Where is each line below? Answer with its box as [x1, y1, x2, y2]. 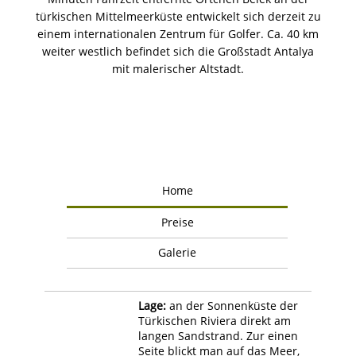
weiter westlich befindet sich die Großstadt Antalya [42, 43, 314, 59]
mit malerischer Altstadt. [112, 60, 244, 76]
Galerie [158, 244, 196, 260]
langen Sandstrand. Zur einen [138, 327, 298, 343]
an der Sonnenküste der [166, 297, 298, 313]
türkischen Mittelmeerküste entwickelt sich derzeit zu [35, 8, 321, 24]
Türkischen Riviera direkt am [138, 312, 291, 328]
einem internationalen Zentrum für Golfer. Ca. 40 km [37, 25, 319, 41]
